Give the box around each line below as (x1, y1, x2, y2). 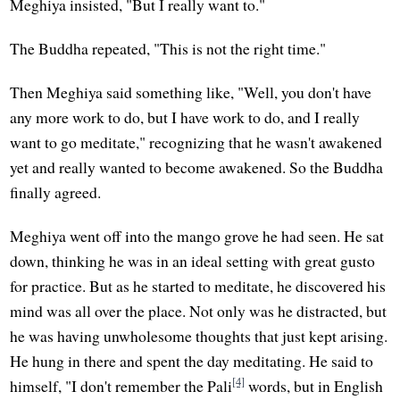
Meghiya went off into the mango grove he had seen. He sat (10, 225, 385, 247)
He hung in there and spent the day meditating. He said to (10, 350, 374, 372)
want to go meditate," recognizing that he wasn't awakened (10, 131, 383, 154)
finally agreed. (10, 181, 102, 204)
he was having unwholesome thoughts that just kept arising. (10, 325, 388, 347)
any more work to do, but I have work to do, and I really (10, 106, 361, 129)
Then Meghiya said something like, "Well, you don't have (10, 81, 372, 104)
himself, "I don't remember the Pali (10, 375, 233, 397)
